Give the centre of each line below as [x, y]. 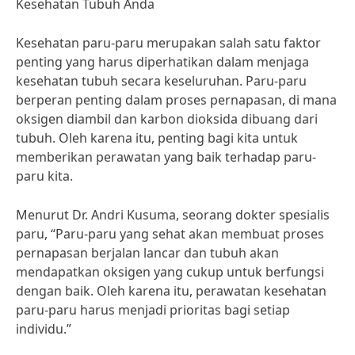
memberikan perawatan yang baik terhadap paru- [166, 157]
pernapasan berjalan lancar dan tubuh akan [147, 253]
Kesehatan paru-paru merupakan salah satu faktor [168, 43]
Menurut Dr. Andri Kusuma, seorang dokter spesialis [173, 215]
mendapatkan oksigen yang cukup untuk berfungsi [170, 272]
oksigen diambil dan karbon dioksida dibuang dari [167, 119]
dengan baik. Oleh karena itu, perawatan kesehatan [171, 291]
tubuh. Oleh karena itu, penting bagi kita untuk [157, 138]
